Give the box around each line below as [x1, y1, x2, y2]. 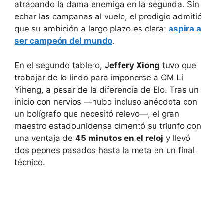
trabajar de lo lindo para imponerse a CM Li [15, 72, 183, 82]
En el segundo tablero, [15, 60, 105, 70]
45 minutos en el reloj [75, 133, 163, 143]
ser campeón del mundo [15, 36, 112, 46]
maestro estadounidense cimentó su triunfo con [15, 121, 201, 131]
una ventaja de [15, 133, 75, 143]
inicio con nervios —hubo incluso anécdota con [15, 96, 197, 107]
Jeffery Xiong [105, 60, 160, 70]
